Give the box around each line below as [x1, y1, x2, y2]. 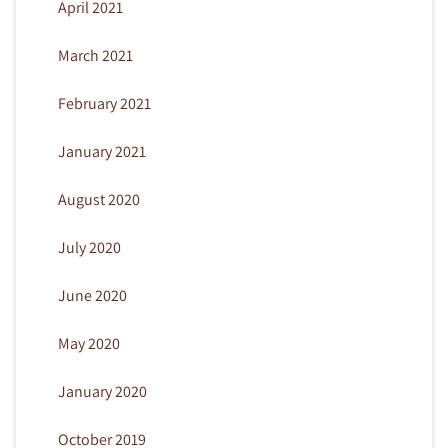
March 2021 [57, 44, 133, 66]
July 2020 [57, 236, 121, 258]
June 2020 [57, 284, 127, 306]
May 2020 [57, 332, 120, 354]
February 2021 [57, 92, 151, 114]
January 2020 [57, 380, 147, 402]
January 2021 [57, 140, 146, 162]
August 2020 [57, 188, 140, 210]
